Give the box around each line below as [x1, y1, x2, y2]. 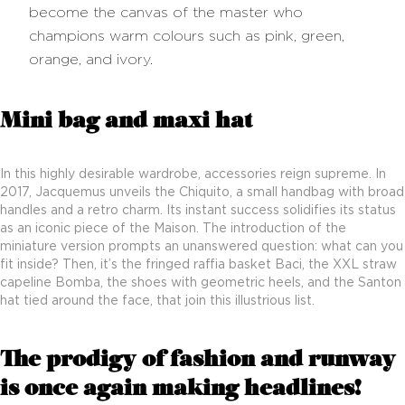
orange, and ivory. [29, 52, 153, 67]
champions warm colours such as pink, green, [29, 28, 344, 43]
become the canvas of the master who [29, 5, 303, 20]
